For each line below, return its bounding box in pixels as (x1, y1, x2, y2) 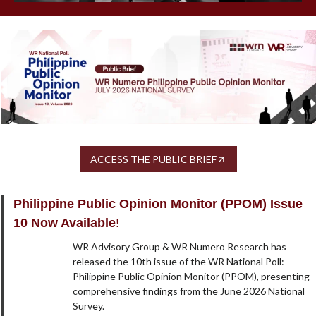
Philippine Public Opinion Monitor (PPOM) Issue (13, 197, 303, 212)
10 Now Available (13, 216, 116, 231)
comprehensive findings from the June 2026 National (73, 285, 305, 298)
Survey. (73, 300, 105, 312)
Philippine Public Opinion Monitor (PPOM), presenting (73, 270, 310, 283)
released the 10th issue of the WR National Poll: (73, 255, 285, 268)
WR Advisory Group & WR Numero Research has (73, 241, 287, 253)
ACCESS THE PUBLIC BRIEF (90, 153, 217, 166)
